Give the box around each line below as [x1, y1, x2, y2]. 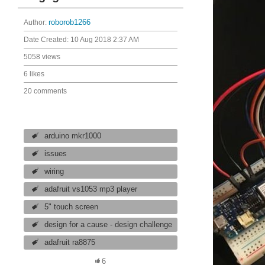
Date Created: [24, 35, 70, 44]
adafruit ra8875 [44, 238, 96, 247]
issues [44, 150, 67, 158]
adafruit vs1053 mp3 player [44, 185, 138, 193]
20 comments [24, 87, 67, 95]
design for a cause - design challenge [44, 221, 173, 229]
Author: [24, 18, 49, 27]
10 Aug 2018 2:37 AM [70, 35, 139, 44]
